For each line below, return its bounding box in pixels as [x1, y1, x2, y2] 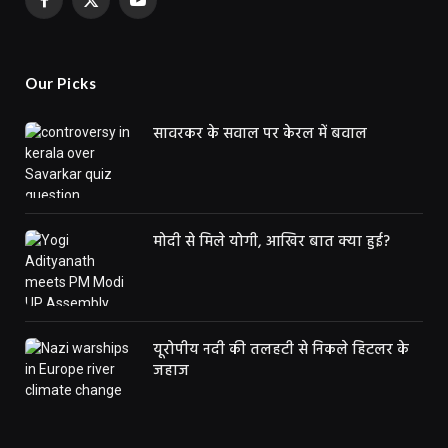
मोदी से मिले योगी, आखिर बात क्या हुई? [153, 229, 390, 254]
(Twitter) [89, 21, 146, 38]
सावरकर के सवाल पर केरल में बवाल [153, 121, 367, 146]
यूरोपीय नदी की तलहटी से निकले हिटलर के [153, 337, 409, 362]
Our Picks [25, 73, 97, 92]
